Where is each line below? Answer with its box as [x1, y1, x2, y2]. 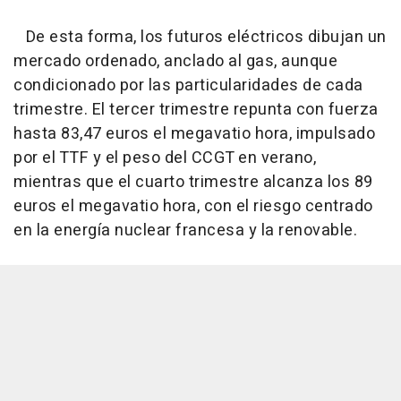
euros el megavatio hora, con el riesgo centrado [13, 193, 373, 218]
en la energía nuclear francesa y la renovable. [13, 218, 357, 243]
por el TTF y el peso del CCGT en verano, [13, 145, 316, 170]
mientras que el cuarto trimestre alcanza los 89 [13, 169, 373, 194]
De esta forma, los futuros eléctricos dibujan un [13, 24, 387, 49]
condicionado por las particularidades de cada [13, 73, 363, 98]
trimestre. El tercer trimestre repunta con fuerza [13, 97, 379, 122]
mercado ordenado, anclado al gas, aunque [13, 48, 337, 73]
